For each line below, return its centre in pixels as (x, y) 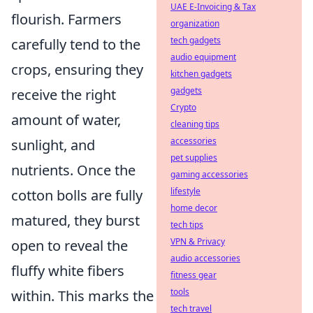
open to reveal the (70, 245)
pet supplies (194, 158)
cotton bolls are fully (77, 195)
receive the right (64, 94)
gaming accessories (209, 174)
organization (195, 23)
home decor (194, 208)
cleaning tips (195, 124)
